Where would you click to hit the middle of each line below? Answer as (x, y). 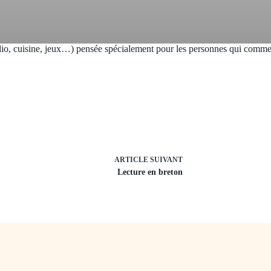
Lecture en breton (150, 172)
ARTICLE (131, 160)
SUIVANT (165, 160)
